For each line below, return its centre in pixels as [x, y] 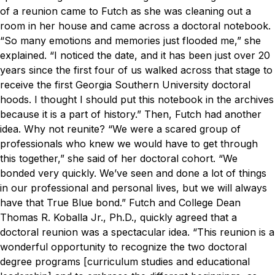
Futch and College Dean [185, 202]
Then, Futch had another [203, 114]
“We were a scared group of [174, 129]
